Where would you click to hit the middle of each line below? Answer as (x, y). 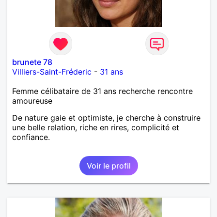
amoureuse (32, 101)
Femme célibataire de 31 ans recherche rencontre (102, 91)
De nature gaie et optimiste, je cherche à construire (106, 117)
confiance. (31, 137)
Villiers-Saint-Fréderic (52, 71)
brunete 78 (32, 62)
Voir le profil (108, 165)
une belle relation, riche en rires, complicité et (96, 127)
